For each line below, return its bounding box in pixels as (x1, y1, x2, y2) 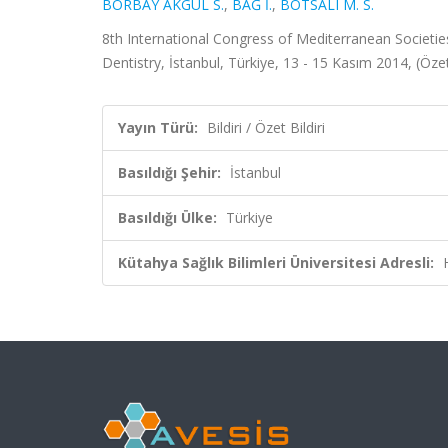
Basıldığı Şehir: (118, 163, 221, 182)
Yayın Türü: (118, 118, 198, 137)
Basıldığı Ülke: (118, 208, 217, 227)
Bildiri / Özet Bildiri (207, 118, 325, 137)
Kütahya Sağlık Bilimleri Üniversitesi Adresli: (118, 253, 434, 272)
